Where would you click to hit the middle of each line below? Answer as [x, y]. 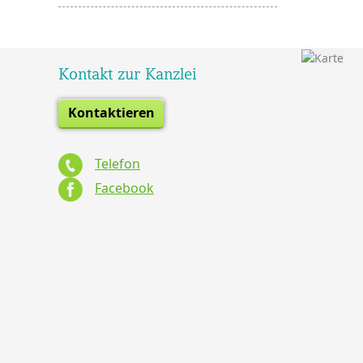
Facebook [124, 188]
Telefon [117, 164]
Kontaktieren [111, 113]
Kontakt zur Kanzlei [128, 74]
